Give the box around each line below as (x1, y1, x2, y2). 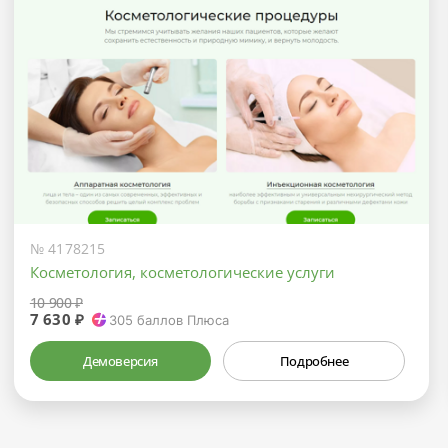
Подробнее (279, 351, 349, 370)
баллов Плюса (133, 311, 230, 328)
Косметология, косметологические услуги (29, 261, 335, 282)
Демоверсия (83, 351, 159, 370)
